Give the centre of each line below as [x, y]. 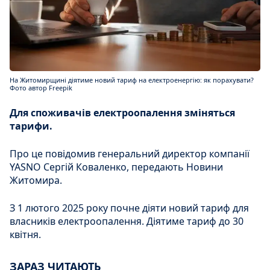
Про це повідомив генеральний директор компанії [130, 153]
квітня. [25, 234]
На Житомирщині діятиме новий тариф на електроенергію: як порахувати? [132, 80]
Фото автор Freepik [41, 87]
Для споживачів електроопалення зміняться [122, 112]
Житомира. [36, 180]
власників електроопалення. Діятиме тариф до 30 [127, 221]
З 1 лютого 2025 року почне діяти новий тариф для [129, 208]
